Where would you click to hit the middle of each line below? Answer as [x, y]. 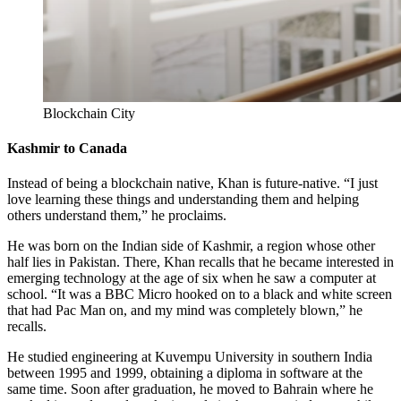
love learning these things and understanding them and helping [183, 200]
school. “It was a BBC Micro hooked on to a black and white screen [200, 294]
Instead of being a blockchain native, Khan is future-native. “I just [192, 183]
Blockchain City [89, 113]
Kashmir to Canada [67, 149]
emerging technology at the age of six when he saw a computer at [192, 278]
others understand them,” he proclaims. [117, 216]
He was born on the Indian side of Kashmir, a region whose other [191, 246]
